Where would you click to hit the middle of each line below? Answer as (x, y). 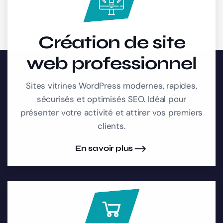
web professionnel (111, 64)
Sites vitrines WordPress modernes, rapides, (111, 86)
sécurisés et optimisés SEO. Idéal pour (111, 99)
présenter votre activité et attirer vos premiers (111, 113)
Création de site (111, 43)
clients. (111, 126)
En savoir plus (104, 148)
